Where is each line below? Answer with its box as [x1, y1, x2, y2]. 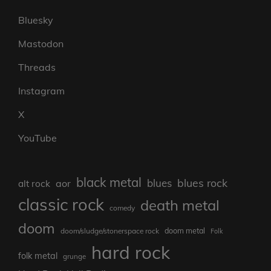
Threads [18, 61, 56, 74]
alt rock [18, 178, 50, 190]
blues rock [177, 176, 227, 190]
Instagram [18, 85, 65, 97]
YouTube [18, 132, 57, 145]
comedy [109, 203, 135, 213]
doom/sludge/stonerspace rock [60, 226, 159, 236]
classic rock [18, 194, 104, 215]
